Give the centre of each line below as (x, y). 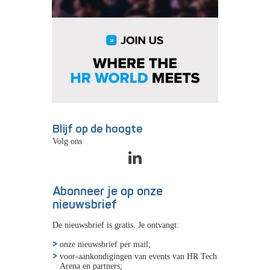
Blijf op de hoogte (98, 129)
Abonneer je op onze (108, 192)
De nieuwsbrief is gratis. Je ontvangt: (116, 225)
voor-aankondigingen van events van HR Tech (138, 256)
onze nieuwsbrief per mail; (105, 244)
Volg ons (67, 141)
